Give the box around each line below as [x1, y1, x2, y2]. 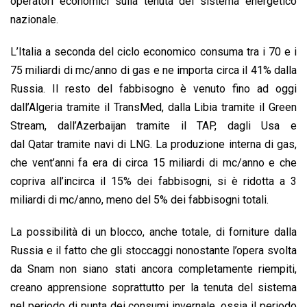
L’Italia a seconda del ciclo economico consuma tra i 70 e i [10, 45, 297, 59]
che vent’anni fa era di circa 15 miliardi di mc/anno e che [10, 156, 297, 170]
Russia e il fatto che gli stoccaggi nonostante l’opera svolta [10, 244, 297, 258]
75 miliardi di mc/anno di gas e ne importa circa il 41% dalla [10, 64, 297, 77]
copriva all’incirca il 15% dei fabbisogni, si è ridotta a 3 [10, 175, 297, 188]
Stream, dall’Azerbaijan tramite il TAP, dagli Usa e [10, 119, 297, 133]
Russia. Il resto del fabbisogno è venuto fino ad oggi [10, 82, 297, 96]
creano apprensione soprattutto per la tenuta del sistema [10, 281, 297, 295]
